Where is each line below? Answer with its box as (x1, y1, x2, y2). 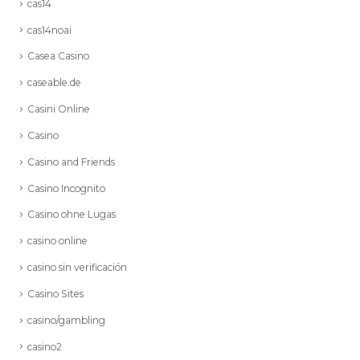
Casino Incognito (27, 182, 105, 194)
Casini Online (27, 103, 90, 116)
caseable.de (27, 76, 81, 89)
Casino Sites (27, 287, 84, 300)
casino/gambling (27, 313, 105, 326)
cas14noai (27, 23, 72, 36)
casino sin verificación (27, 261, 127, 274)
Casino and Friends (27, 155, 115, 168)
